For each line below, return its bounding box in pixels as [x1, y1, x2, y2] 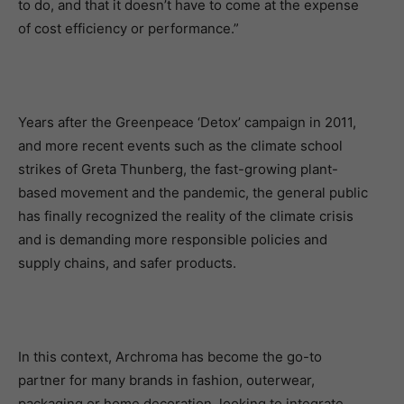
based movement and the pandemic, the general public [18, 184, 368, 201]
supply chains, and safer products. [18, 254, 236, 271]
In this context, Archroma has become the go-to [18, 348, 322, 365]
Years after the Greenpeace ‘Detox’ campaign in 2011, [18, 114, 356, 131]
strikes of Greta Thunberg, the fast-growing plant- [18, 161, 338, 178]
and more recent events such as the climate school [18, 137, 343, 154]
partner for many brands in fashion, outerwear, [18, 372, 315, 389]
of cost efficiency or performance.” [18, 20, 239, 37]
